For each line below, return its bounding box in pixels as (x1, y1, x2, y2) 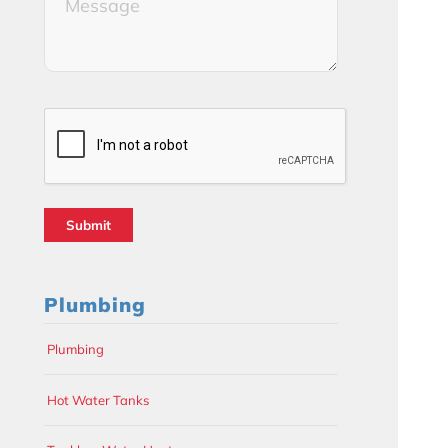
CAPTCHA (43, 110, 122, 132)
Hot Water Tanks (47, 391, 149, 408)
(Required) (46, 11, 110, 28)
